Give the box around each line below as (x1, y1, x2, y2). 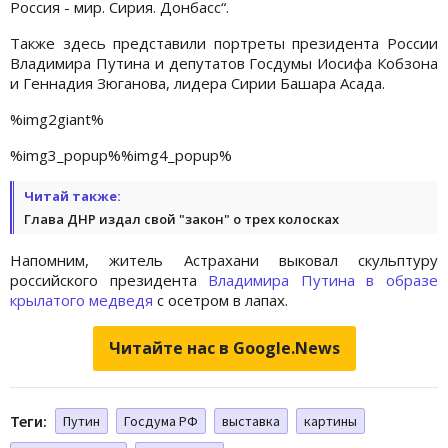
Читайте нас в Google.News (108, 336, 340, 359)
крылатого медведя (10, 289, 153, 310)
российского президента (10, 269, 209, 290)
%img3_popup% (10, 144, 121, 165)
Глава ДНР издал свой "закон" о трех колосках (24, 209, 339, 228)
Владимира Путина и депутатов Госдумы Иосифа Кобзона (10, 52, 438, 73)
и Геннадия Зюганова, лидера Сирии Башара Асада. (10, 72, 385, 93)
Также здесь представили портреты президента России (10, 32, 438, 53)
